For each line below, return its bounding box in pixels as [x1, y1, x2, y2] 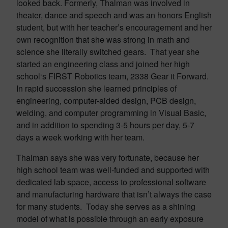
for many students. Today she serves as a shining [16, 201, 195, 212]
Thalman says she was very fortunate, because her [16, 152, 199, 163]
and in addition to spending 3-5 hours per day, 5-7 [16, 119, 194, 131]
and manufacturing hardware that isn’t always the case [16, 188, 212, 200]
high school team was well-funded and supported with [16, 164, 210, 176]
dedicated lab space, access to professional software [16, 176, 206, 188]
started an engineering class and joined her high [16, 58, 190, 70]
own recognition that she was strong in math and [16, 34, 190, 45]
